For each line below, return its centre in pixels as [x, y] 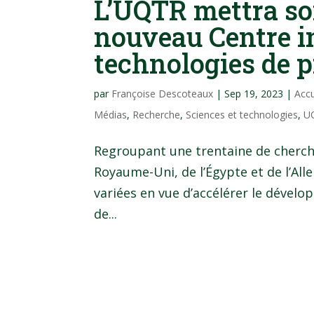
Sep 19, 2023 [254, 93]
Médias [111, 114]
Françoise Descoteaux [163, 93]
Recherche [157, 114]
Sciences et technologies [242, 114]
